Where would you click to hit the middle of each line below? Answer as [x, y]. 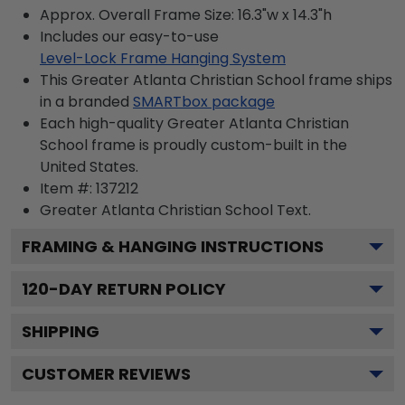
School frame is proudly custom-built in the [193, 145]
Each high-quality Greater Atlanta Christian [194, 123]
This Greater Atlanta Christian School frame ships [216, 80]
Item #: [68, 188]
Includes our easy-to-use [129, 36]
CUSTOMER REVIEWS [106, 373]
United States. [89, 166]
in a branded [85, 101]
